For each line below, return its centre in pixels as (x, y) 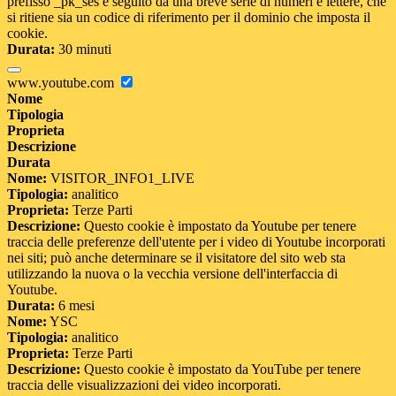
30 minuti (83, 49)
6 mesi (75, 306)
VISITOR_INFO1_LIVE (121, 179)
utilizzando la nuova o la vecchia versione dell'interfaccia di (172, 274)
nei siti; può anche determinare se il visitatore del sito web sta (176, 258)
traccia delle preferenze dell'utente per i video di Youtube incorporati (196, 242)
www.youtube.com (62, 83)
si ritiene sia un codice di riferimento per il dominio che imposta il (189, 18)
